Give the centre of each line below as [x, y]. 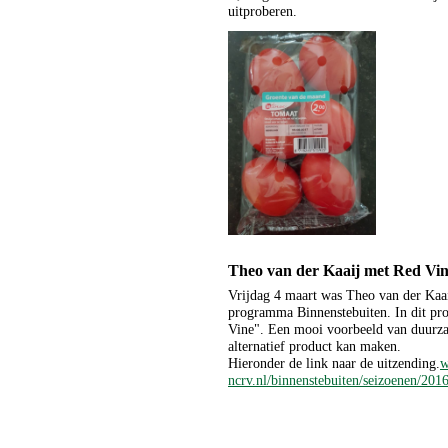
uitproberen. [262, 10]
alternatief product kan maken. [314, 345]
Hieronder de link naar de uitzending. [334, 362]
